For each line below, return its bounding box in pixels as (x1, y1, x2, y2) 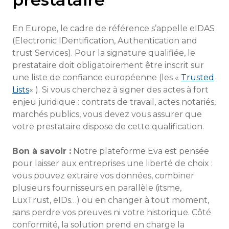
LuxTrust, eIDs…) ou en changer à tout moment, (12, 195, 209, 205)
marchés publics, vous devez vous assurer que (12, 109, 202, 119)
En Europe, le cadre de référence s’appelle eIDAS (12, 24, 215, 33)
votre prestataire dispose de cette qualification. (12, 122, 204, 131)
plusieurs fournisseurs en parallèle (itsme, (12, 183, 181, 193)
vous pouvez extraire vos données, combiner (12, 171, 194, 180)
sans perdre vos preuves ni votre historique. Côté (12, 208, 211, 217)
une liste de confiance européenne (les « (12, 73, 181, 82)
